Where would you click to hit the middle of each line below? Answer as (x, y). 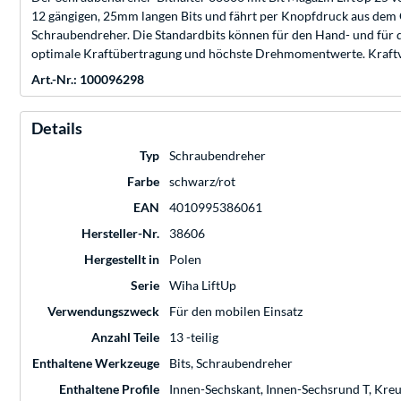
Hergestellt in (122, 260)
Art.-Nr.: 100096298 (88, 80)
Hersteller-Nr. (120, 234)
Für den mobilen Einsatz (236, 311)
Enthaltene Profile (109, 389)
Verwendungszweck (103, 311)
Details (57, 128)
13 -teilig (194, 337)
